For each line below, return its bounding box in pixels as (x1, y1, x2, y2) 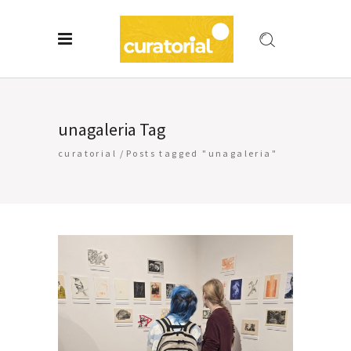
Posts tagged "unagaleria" (126, 147, 278, 160)
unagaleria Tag (58, 118, 165, 141)
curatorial (58, 147, 117, 160)
